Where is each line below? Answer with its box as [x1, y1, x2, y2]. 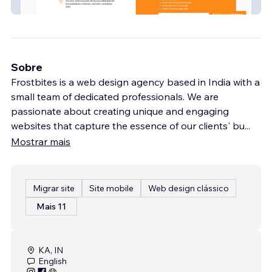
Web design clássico [148, 182, 229, 194]
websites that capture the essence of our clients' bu [11, 119, 245, 132]
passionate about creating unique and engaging [11, 104, 229, 117]
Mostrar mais [11, 135, 70, 148]
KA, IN [38, 244, 63, 256]
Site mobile [89, 182, 134, 194]
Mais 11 [36, 200, 66, 212]
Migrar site [33, 182, 75, 194]
